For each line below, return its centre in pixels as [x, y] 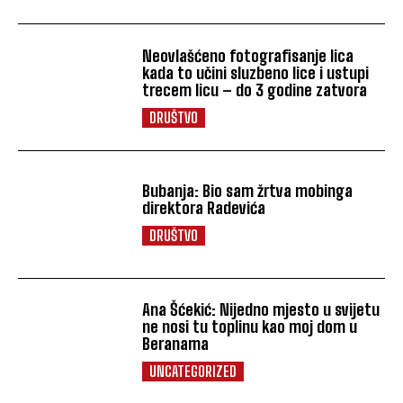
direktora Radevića [204, 208]
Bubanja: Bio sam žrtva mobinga [248, 191]
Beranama [176, 344]
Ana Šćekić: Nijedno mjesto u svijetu [261, 310]
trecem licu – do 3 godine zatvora [255, 90]
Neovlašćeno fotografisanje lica [248, 55]
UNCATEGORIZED [193, 372]
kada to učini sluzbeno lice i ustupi [256, 72]
